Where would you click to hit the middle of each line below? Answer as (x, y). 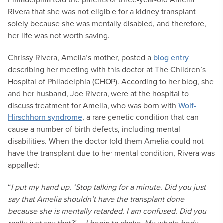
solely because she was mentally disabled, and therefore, (107, 23)
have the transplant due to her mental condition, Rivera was (111, 153)
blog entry (171, 57)
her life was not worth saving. (59, 35)
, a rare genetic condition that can (140, 117)
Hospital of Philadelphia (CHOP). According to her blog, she (111, 81)
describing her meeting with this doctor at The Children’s (107, 69)
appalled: (24, 165)
